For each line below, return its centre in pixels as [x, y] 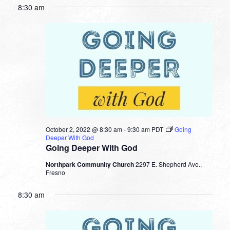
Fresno [55, 172]
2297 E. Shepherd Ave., [168, 164]
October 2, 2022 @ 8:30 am [84, 129]
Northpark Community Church [90, 165]
